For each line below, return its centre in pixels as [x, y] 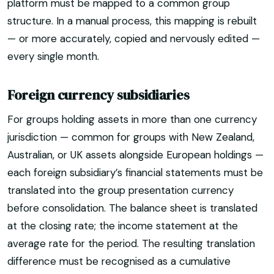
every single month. [53, 56]
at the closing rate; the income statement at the [123, 225]
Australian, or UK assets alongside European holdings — [135, 154]
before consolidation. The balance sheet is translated [132, 208]
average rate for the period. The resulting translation [131, 243]
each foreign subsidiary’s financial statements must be [135, 172]
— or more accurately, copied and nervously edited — [134, 38]
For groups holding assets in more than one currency [132, 119]
